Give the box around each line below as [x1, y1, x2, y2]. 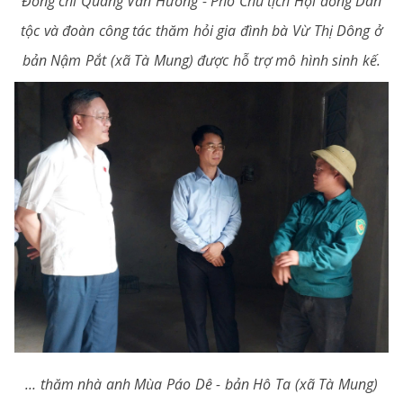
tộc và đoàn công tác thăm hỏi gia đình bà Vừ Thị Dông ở [21, 20, 382, 40]
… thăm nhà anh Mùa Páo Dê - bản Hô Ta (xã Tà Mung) [25, 373, 378, 394]
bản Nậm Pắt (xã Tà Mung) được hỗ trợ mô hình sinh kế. [22, 49, 381, 70]
